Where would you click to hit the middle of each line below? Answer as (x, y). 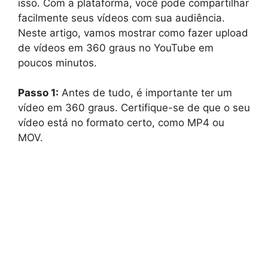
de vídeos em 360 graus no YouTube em (116, 48)
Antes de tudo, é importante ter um (145, 93)
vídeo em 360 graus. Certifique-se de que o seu (134, 108)
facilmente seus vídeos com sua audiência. (121, 18)
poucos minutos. (57, 63)
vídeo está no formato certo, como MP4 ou (121, 123)
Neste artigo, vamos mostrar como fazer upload (133, 33)
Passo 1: (38, 93)
